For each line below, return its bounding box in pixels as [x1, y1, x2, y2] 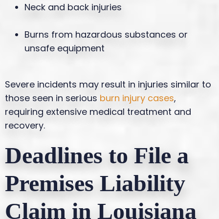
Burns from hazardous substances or [24, 28, 188, 41]
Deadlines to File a [5, 142, 189, 168]
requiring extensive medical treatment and [5, 105, 191, 118]
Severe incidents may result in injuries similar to [5, 78, 211, 90]
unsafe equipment [24, 42, 105, 54]
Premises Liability [5, 170, 185, 196]
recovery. [5, 119, 45, 131]
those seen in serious [5, 91, 97, 104]
